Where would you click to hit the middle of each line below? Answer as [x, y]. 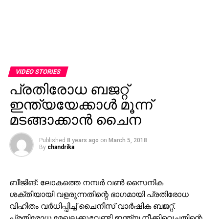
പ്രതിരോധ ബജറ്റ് [69, 89]
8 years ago [83, 140]
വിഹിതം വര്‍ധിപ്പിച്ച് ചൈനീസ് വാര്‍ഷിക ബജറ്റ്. [92, 206]
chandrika [61, 147]
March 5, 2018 [128, 140]
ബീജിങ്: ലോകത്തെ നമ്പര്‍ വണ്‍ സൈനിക [86, 182]
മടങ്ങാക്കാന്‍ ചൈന [75, 120]
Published [52, 140]
